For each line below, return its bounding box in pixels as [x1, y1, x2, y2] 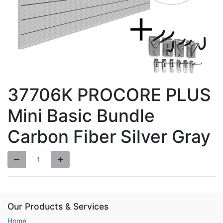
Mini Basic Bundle [7, 105, 155, 126]
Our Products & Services [7, 201, 109, 212]
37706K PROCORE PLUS [7, 84, 211, 105]
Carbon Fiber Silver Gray [7, 126, 211, 147]
